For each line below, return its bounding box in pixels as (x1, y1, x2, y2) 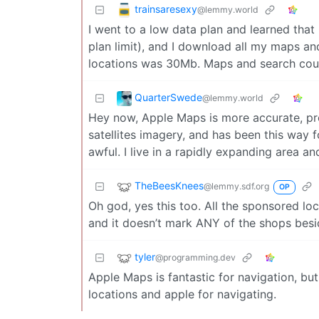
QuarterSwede (135, 90, 202, 103)
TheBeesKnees (135, 179, 204, 192)
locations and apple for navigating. (88, 286, 276, 301)
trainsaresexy (135, 2, 197, 15)
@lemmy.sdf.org (204, 180, 269, 192)
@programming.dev (155, 251, 236, 263)
